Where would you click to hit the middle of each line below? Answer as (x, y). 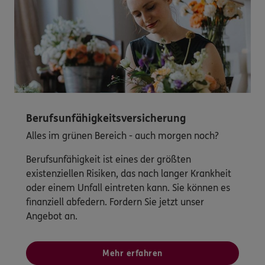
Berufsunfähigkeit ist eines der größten (109, 160)
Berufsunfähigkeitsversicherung (106, 119)
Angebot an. (52, 216)
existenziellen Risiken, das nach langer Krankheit (129, 174)
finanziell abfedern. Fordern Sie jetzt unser (115, 202)
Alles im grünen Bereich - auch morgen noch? (122, 136)
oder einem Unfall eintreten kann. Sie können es (128, 188)
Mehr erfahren (132, 254)
